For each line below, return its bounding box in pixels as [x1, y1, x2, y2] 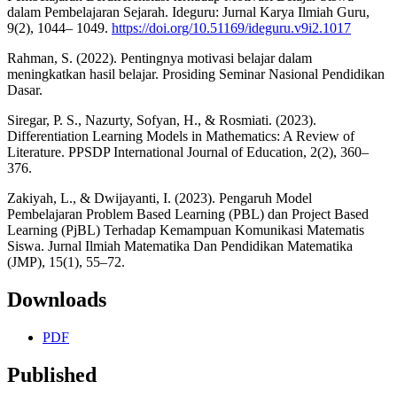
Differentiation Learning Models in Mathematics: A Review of [7, 128, 354, 144]
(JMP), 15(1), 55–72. [7, 253, 125, 269]
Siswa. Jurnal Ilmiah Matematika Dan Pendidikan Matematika [7, 237, 353, 253]
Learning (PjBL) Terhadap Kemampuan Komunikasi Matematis [7, 222, 364, 237]
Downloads [7, 287, 106, 311]
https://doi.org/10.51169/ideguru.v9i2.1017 [112, 19, 351, 35]
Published [7, 362, 97, 386]
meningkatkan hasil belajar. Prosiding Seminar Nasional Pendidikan [7, 66, 385, 82]
